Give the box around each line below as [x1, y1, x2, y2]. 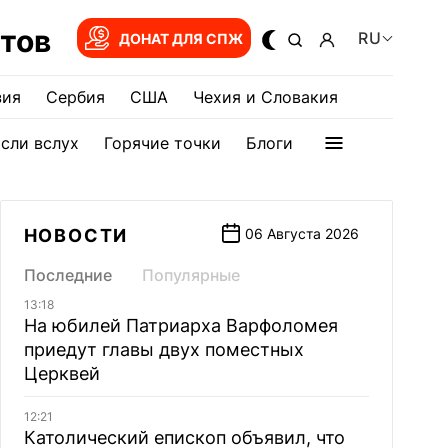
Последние [23, 265, 112, 285]
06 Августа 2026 [244, 225, 359, 242]
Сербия [46, 87, 105, 107]
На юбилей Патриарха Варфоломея [23, 315, 338, 336]
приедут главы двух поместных [23, 339, 304, 360]
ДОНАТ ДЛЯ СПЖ [118, 29, 243, 47]
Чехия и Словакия [193, 87, 338, 107]
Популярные [141, 265, 240, 285]
